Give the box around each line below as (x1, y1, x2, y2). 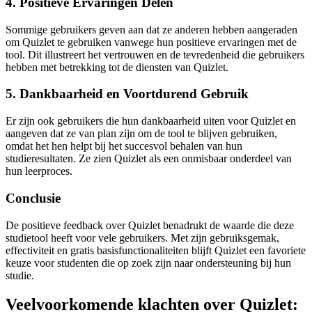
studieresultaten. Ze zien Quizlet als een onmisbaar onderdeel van (6, 153, 292, 165)
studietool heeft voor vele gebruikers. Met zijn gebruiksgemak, (6, 231, 279, 244)
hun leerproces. (6, 165, 72, 178)
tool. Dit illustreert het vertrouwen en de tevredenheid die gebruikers (6, 48, 304, 61)
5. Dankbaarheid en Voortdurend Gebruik (6, 86, 249, 102)
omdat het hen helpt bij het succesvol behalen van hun (6, 140, 242, 153)
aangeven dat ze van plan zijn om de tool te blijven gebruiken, (6, 127, 277, 140)
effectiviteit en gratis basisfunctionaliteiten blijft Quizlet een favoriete (6, 244, 306, 256)
